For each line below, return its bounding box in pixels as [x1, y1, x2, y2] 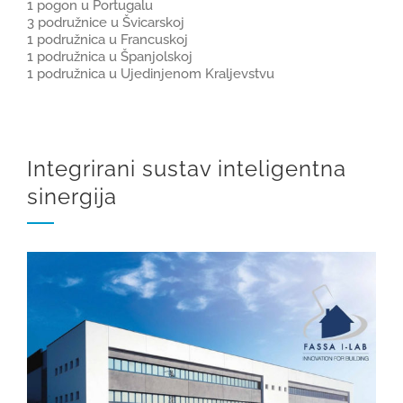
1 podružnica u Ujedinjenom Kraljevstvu [27, 65, 274, 82]
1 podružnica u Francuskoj [27, 31, 188, 48]
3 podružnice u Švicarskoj [27, 13, 184, 31]
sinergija [27, 183, 117, 210]
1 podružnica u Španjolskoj [27, 48, 193, 65]
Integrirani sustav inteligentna [27, 155, 346, 182]
